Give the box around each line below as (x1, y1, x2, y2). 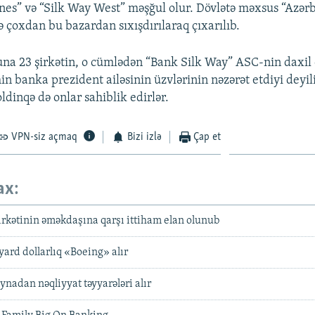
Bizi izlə (127, 131, 162, 143)
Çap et (193, 131, 221, 143)
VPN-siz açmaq (11, 131, 78, 143)
